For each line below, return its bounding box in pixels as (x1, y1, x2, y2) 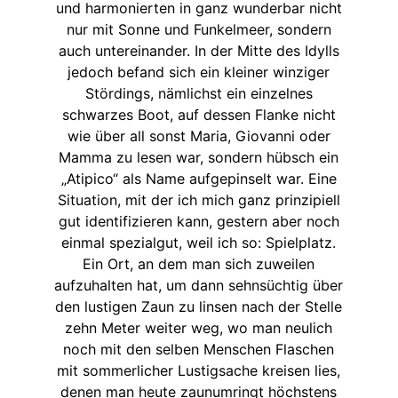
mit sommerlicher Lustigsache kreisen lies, (57, 362, 341, 380)
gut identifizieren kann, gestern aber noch (58, 212, 339, 231)
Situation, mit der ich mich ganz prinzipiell (57, 191, 340, 210)
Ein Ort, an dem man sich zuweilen (83, 255, 315, 274)
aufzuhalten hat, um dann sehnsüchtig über (54, 276, 344, 295)
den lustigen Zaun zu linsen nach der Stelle (55, 298, 343, 316)
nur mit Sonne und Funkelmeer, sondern (66, 20, 331, 39)
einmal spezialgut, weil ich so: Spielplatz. (61, 234, 337, 252)
